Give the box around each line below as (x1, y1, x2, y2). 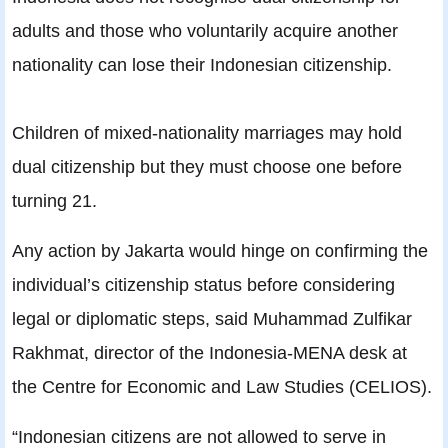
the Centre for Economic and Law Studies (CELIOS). (12, 376, 432, 398)
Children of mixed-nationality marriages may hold (12, 122, 402, 144)
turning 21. (12, 190, 97, 212)
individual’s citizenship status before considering (12, 274, 395, 296)
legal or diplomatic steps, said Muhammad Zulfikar (12, 308, 412, 330)
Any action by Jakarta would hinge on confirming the (12, 240, 428, 262)
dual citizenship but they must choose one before (12, 156, 402, 178)
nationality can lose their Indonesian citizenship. (12, 54, 392, 76)
